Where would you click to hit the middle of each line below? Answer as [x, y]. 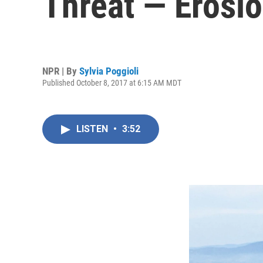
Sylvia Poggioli [109, 71]
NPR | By [61, 71]
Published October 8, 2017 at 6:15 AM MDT [112, 82]
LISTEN [93, 129]
